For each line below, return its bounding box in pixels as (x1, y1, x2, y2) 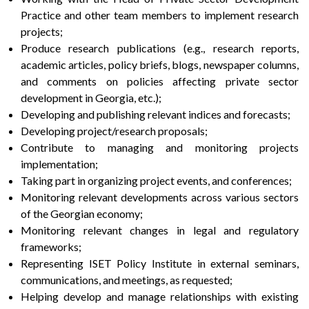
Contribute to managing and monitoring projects (21, 140, 299, 154)
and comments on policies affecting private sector (21, 74, 299, 88)
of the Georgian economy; (21, 206, 143, 220)
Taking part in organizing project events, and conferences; (21, 173, 292, 187)
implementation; (21, 157, 98, 170)
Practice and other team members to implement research (21, 8, 299, 21)
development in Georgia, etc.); (21, 90, 161, 104)
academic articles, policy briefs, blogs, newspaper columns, (21, 57, 299, 71)
